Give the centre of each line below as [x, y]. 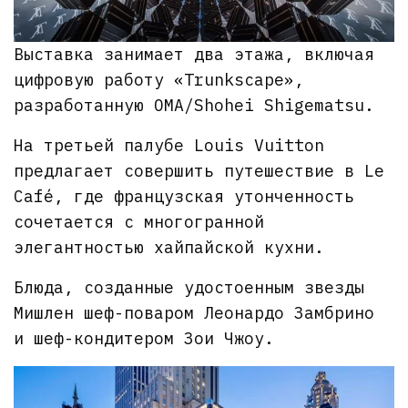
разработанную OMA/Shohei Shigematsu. [194, 106]
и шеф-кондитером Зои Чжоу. [144, 339]
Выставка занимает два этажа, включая [194, 55]
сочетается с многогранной [139, 222]
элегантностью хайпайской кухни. [169, 248]
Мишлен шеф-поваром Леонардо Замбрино [194, 313]
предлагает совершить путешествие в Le [199, 171]
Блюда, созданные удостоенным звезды [189, 288]
